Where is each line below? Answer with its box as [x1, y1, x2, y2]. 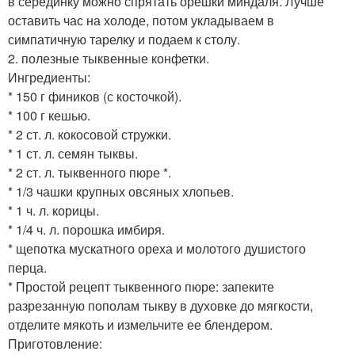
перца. [8, 258, 47, 277]
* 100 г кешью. [8, 105, 90, 124]
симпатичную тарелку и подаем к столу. [8, 29, 240, 48]
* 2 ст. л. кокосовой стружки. [8, 124, 171, 143]
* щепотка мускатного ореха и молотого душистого [8, 239, 306, 258]
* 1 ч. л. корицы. [8, 200, 99, 219]
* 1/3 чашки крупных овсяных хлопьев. [8, 181, 234, 200]
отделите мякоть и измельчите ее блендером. [8, 315, 273, 334]
